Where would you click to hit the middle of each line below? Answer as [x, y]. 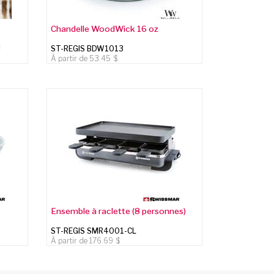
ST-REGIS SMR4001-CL [94, 231]
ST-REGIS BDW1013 [87, 48]
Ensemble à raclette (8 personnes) [119, 211]
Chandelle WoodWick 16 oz [105, 28]
